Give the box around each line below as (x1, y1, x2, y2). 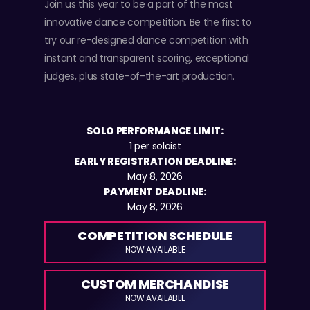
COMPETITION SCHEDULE (77, 226, 232, 244)
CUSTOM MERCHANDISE (81, 275, 229, 293)
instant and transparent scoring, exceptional (44, 51, 250, 65)
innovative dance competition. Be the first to (44, 15, 252, 29)
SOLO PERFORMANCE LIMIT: (86, 123, 224, 138)
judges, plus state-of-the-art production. (44, 69, 235, 83)
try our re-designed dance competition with (44, 33, 248, 47)
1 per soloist (129, 138, 181, 153)
